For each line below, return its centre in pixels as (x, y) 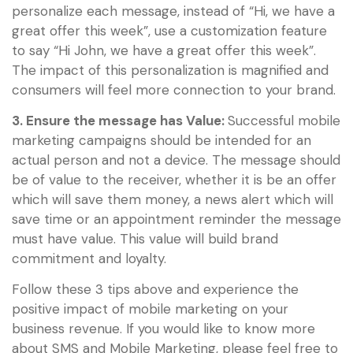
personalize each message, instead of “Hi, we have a (173, 11)
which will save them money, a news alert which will (173, 200)
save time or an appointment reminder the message (176, 219)
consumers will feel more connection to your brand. (174, 89)
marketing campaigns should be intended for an (162, 141)
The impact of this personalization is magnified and (170, 70)
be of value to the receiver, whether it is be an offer (174, 180)
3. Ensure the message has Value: (120, 121)
